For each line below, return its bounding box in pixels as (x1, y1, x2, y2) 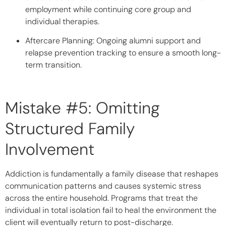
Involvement (5, 139, 94, 160)
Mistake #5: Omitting (5, 97, 160, 119)
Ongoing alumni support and (94, 35, 201, 46)
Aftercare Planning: (25, 35, 94, 46)
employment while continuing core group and (25, 4, 191, 15)
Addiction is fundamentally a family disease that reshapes (5, 168, 218, 180)
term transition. (25, 60, 82, 71)
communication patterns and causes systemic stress (5, 181, 201, 192)
